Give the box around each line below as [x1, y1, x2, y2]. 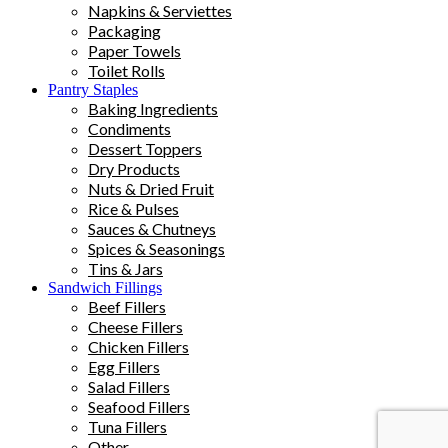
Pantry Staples [48, 80, 138, 98]
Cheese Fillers [88, 316, 183, 336]
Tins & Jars [88, 258, 163, 278]
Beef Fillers [88, 296, 166, 316]
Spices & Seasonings [88, 238, 225, 258]
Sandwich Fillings [48, 278, 162, 296]
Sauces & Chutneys [88, 218, 216, 238]
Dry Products [88, 158, 180, 178]
